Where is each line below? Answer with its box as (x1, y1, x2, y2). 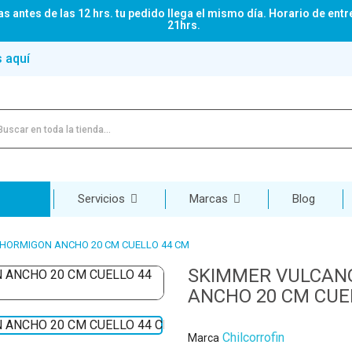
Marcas (189, 192, 231, 207)
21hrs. (167, 19, 200, 31)
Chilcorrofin (222, 330, 284, 345)
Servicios (78, 192, 128, 207)
